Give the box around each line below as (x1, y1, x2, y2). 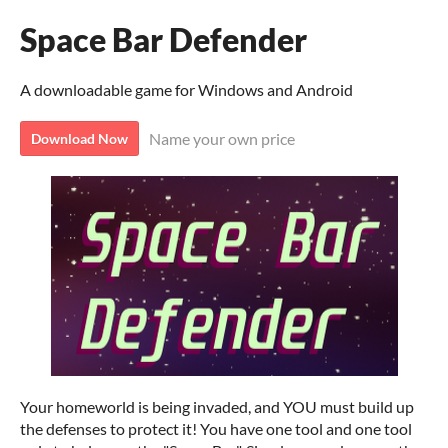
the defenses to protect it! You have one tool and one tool (20, 419, 412, 438)
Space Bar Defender (20, 20, 307, 59)
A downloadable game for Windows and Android (20, 80, 353, 99)
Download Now (31, 130, 128, 147)
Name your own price (149, 129, 295, 148)
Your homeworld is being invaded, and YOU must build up (20, 397, 414, 416)
